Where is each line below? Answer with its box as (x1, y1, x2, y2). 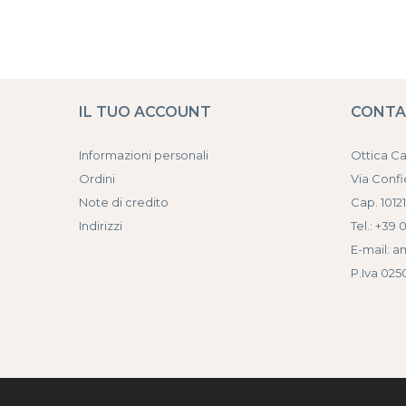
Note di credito (79, 194, 169, 209)
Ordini (79, 170, 115, 186)
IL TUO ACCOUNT (79, 102, 211, 121)
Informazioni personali (79, 147, 208, 162)
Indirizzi (79, 217, 122, 233)
